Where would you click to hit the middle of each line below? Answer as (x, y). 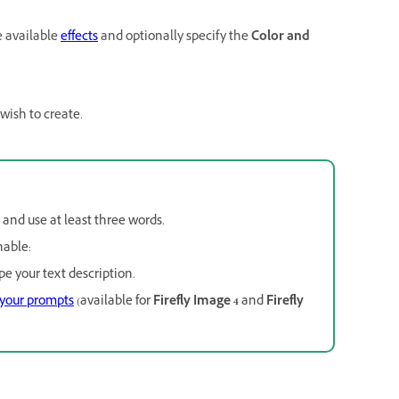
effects (79, 38)
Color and (281, 38)
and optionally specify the (175, 38)
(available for (114, 302)
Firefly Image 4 (196, 302)
